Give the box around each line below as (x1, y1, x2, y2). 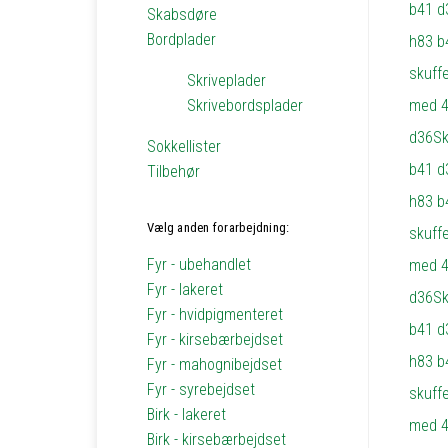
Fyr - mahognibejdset (147, 355, 282, 374)
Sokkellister (147, 137, 221, 156)
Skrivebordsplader (187, 96, 303, 115)
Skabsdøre (147, 5, 217, 24)
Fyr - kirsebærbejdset (147, 330, 283, 349)
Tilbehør (147, 162, 200, 181)
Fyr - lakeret (147, 280, 223, 299)
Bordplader (147, 30, 216, 49)
